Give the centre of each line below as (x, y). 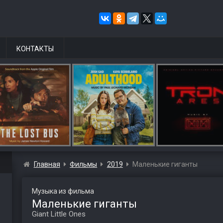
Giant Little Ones (58, 214)
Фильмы (84, 164)
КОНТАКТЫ (35, 49)
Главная (47, 164)
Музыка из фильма (63, 191)
